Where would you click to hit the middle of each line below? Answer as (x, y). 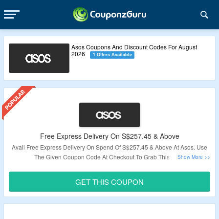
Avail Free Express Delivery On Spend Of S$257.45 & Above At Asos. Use (109, 147)
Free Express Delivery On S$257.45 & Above (109, 136)
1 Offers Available (112, 55)
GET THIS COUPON (109, 182)
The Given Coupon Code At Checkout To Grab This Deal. (109, 157)
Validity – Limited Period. (109, 174)
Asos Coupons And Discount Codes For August (134, 47)
